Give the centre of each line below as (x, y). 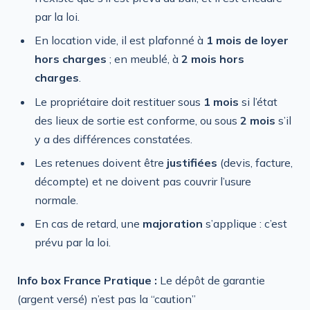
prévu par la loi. (73, 242)
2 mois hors (213, 59)
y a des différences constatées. (113, 139)
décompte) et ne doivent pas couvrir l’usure (143, 181)
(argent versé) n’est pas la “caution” (107, 299)
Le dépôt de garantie (211, 281)
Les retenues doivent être (101, 162)
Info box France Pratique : (87, 281)
